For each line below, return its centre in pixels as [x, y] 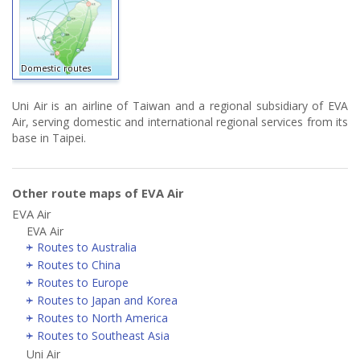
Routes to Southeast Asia [103, 336]
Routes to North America [102, 318]
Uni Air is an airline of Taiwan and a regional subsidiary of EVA [180, 106]
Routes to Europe [83, 283]
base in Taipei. [49, 138]
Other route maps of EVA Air [98, 193]
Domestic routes [56, 69]
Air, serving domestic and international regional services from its [180, 122]
